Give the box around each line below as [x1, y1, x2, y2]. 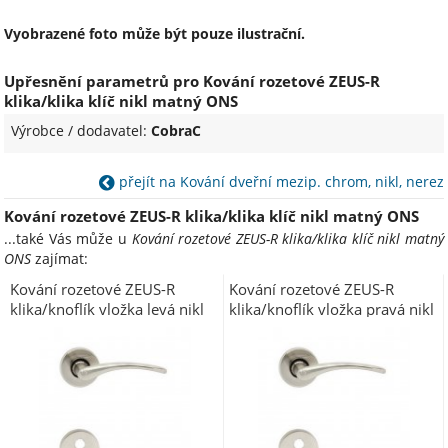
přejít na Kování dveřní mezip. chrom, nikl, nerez [114, 172, 444, 191]
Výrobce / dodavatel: [11, 121, 152, 140]
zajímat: [31, 248, 89, 268]
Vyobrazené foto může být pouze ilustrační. [4, 24, 306, 43]
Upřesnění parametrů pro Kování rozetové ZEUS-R [4, 71, 381, 91]
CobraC [151, 121, 202, 140]
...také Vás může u [4, 228, 132, 248]
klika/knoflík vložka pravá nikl [229, 298, 435, 319]
